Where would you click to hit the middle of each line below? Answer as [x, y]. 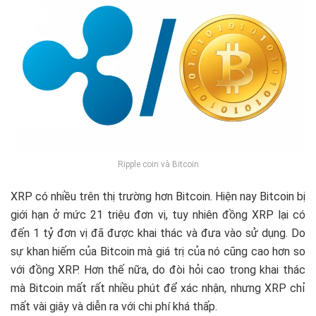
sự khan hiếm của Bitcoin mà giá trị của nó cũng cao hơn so [158, 251]
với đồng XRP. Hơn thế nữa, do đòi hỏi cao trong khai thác [158, 269]
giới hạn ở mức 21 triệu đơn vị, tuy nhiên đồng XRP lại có [158, 214]
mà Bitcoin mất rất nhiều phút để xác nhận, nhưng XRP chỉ [158, 288]
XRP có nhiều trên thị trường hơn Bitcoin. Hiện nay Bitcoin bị [158, 196]
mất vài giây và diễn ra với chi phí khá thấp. [114, 306]
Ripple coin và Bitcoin [158, 164]
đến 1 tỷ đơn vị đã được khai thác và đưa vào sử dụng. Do [158, 233]
